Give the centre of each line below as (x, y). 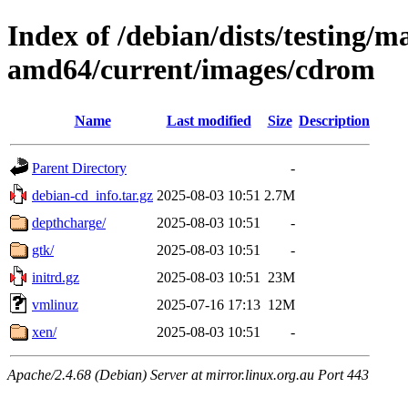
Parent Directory (79, 168)
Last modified (209, 120)
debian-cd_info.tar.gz (92, 195)
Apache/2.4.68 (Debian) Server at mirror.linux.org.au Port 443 (188, 374)
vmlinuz (55, 304)
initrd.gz (56, 277)
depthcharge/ (69, 222)
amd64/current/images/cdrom (191, 70)
